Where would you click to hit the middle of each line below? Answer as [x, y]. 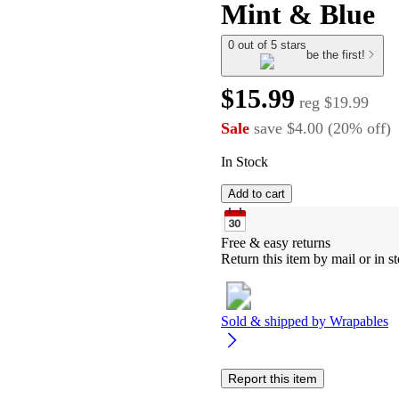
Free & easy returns [276, 242]
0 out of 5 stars [267, 45]
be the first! [336, 55]
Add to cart [256, 193]
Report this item [273, 378]
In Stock [244, 161]
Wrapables [359, 321]
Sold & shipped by [275, 321]
